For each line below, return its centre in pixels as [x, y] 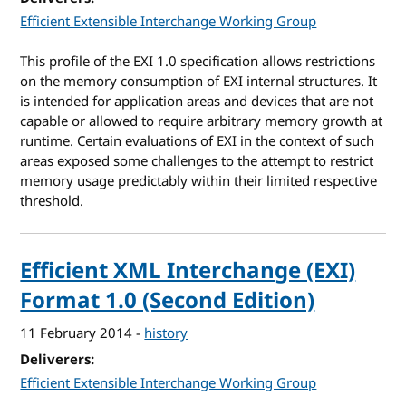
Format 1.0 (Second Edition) [168, 301]
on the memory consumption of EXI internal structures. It [199, 82]
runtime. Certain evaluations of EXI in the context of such [198, 142]
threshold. [52, 202]
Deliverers [56, 360]
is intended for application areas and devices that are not [197, 102]
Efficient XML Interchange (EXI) [188, 271]
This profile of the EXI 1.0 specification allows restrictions [198, 62]
